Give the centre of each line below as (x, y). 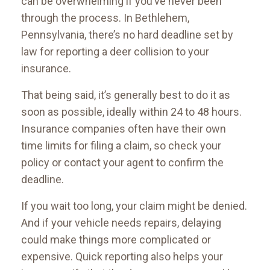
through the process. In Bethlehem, (105, 18)
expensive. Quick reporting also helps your (122, 257)
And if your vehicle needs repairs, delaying (121, 223)
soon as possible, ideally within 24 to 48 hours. (131, 112)
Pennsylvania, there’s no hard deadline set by (127, 35)
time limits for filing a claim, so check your (121, 146)
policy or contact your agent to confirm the (122, 163)
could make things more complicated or (116, 240)
